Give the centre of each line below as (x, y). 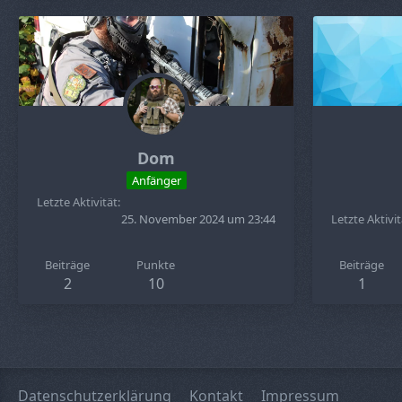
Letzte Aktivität (77, 202)
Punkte (156, 265)
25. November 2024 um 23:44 (198, 219)
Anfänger (156, 180)
